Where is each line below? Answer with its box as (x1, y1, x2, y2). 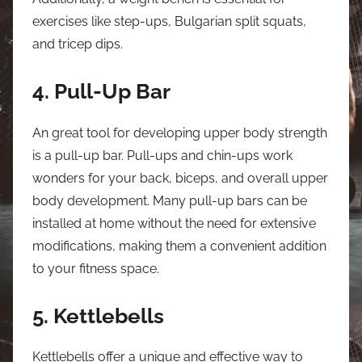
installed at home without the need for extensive (32, 215, 316, 231)
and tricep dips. (32, 36, 123, 52)
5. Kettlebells (32, 303, 164, 328)
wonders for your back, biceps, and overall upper (32, 170, 328, 186)
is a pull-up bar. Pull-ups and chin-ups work (32, 147, 293, 163)
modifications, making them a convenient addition (32, 238, 326, 254)
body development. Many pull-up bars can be (32, 192, 307, 208)
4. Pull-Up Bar (32, 79, 170, 103)
